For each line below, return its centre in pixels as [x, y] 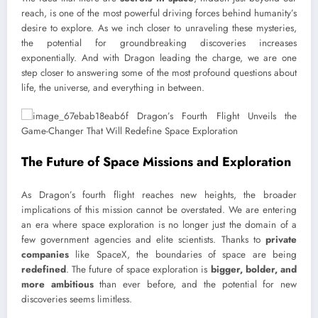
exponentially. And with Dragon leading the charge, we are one [159, 58]
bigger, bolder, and [254, 269]
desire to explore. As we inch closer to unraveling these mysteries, [159, 28]
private [281, 240]
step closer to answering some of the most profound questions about [159, 73]
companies [45, 254]
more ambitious [57, 284]
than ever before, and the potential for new [195, 284]
